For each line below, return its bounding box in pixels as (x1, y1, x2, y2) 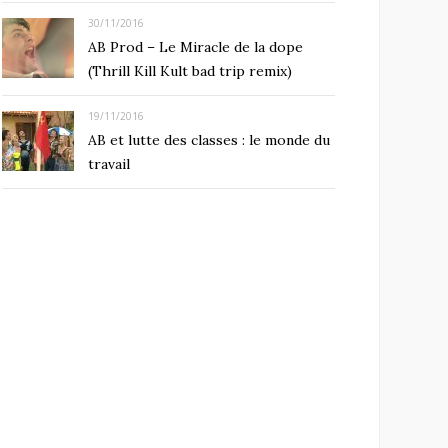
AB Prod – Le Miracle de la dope (88, 38, 303, 57)
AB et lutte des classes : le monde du (88, 131, 330, 150)
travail (88, 155, 130, 174)
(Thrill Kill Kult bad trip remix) (88, 62, 292, 81)
